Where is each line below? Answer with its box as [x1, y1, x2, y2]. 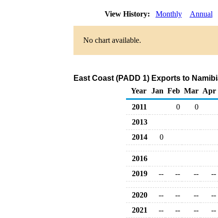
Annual [189, 10, 213, 18]
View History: [102, 10, 154, 18]
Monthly [155, 10, 182, 18]
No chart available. [83, 36, 141, 44]
